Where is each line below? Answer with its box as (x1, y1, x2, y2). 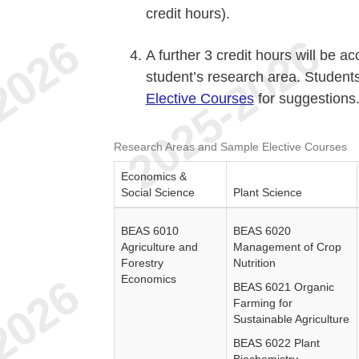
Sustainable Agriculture (232, 313, 349, 325)
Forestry (120, 256, 163, 269)
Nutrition (232, 256, 276, 269)
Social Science (120, 186, 195, 199)
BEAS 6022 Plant (232, 337, 320, 349)
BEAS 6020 (232, 224, 291, 237)
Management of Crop (232, 240, 341, 253)
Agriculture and (120, 240, 198, 253)
